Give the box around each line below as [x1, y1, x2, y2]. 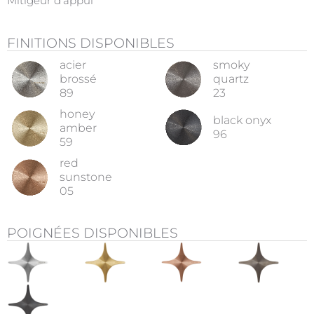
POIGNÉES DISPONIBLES [7, 225, 178, 241]
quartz [213, 72, 249, 86]
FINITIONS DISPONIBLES [7, 35, 175, 51]
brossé [60, 72, 97, 86]
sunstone [60, 170, 112, 184]
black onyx [213, 113, 271, 127]
